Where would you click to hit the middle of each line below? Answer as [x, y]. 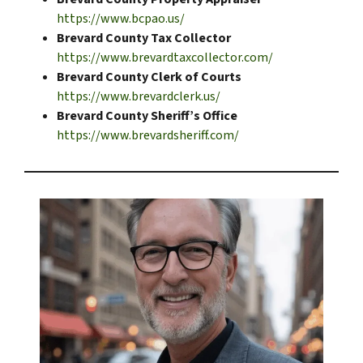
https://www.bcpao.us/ [121, 19]
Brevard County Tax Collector [144, 38]
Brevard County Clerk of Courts [149, 77]
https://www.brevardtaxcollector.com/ [165, 58]
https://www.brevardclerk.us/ [139, 97]
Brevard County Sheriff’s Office [147, 116]
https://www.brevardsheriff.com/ [148, 136]
